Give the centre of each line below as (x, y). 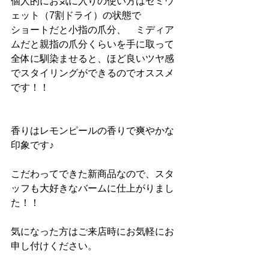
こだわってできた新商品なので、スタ (92, 174)
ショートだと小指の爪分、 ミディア (92, 30)
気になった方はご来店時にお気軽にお (92, 232)
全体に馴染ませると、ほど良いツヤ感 (92, 59)
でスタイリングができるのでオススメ (92, 73)
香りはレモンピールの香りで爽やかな (92, 131)
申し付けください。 (54, 246)
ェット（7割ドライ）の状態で (76, 16)
